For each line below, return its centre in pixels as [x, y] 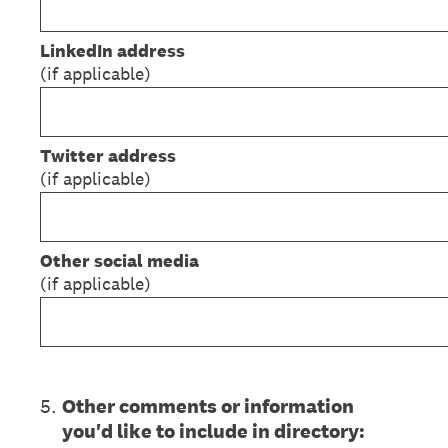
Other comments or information [208, 406]
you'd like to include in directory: [213, 431]
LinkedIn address [112, 50]
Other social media [119, 260]
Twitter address [108, 155]
